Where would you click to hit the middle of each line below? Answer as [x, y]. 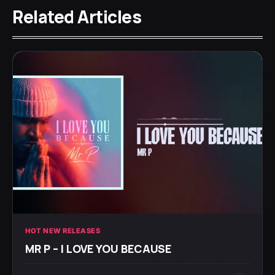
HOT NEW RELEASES [63, 230]
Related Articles [77, 16]
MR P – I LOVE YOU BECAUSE [98, 248]
